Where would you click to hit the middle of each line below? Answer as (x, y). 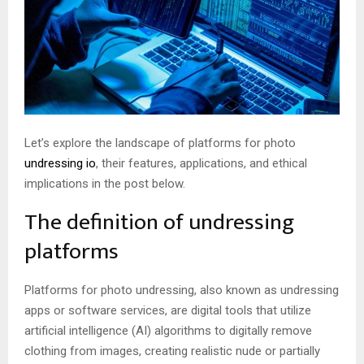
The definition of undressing (159, 222)
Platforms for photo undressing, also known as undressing (182, 290)
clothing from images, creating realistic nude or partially (172, 351)
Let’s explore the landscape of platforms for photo (160, 143)
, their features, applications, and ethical (201, 163)
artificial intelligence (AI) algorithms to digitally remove (168, 330)
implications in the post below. (106, 183)
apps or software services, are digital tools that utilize (168, 310)
